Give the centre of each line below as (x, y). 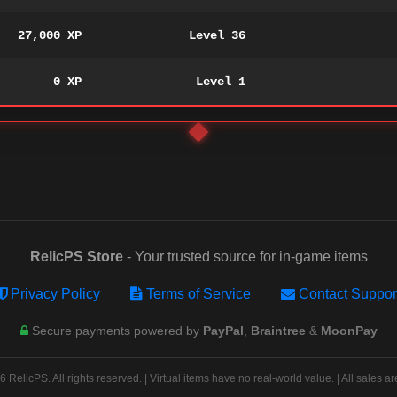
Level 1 (220, 82)
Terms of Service (198, 294)
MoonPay (349, 331)
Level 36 (217, 35)
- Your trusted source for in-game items (245, 257)
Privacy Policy (55, 294)
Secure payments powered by (115, 331)
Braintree (278, 331)
